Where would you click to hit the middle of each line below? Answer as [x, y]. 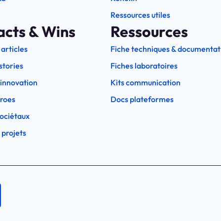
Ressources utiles [140, 15]
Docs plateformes [142, 99]
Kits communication [146, 83]
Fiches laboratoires [144, 66]
